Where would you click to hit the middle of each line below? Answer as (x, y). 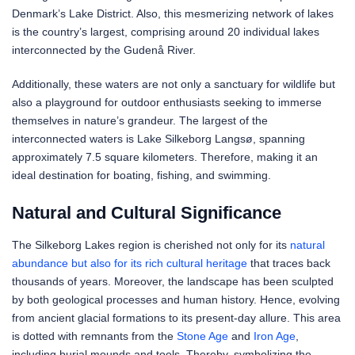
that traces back (289, 263)
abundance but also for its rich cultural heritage (130, 263)
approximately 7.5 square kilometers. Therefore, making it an (165, 157)
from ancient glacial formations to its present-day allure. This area (176, 318)
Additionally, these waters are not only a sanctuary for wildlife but (174, 84)
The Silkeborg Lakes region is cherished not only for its (151, 245)
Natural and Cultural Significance (147, 212)
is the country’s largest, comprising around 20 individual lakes (166, 31)
